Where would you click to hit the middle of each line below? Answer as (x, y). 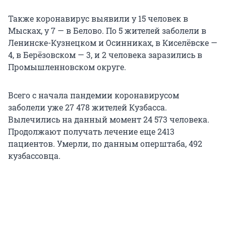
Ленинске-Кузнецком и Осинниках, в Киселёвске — (113, 43)
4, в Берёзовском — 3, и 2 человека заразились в (105, 55)
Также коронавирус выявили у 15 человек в (98, 19)
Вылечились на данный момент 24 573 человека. (109, 120)
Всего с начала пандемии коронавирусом (94, 95)
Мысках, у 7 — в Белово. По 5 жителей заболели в (107, 31)
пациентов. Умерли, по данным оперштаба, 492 (105, 144)
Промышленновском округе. (67, 67)
